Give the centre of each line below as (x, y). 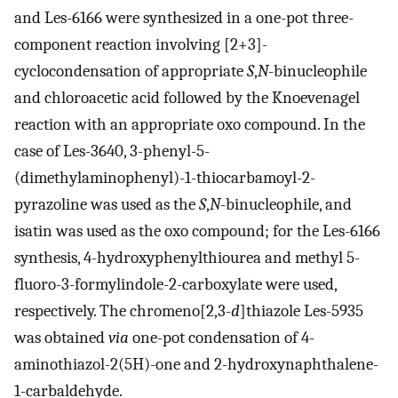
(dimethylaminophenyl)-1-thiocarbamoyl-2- (165, 178)
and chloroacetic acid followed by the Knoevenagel (187, 98)
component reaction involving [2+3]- (141, 44)
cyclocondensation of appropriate (131, 71)
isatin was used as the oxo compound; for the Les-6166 (197, 231)
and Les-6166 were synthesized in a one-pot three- (184, 18)
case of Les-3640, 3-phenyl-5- (112, 151)
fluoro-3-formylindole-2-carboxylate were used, (175, 284)
